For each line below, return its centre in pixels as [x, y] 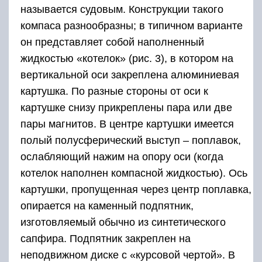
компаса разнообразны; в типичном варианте [132, 26]
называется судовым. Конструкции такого [122, 9]
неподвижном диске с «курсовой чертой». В [128, 255]
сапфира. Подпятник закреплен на [106, 239]
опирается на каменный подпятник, [107, 206]
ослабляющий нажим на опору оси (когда [122, 157]
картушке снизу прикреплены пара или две [126, 108]
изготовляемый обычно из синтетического [123, 222]
